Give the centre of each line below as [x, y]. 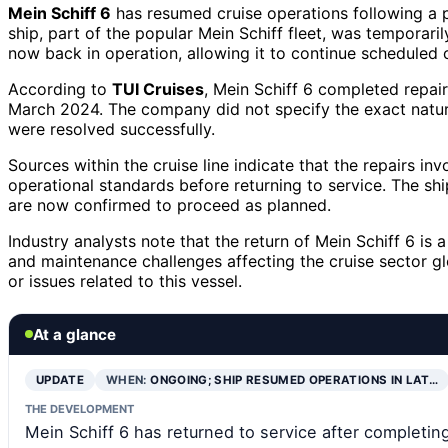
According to [60, 88]
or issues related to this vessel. [125, 280]
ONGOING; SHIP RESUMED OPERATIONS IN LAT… [294, 379]
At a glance [74, 334]
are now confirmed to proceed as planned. [169, 204]
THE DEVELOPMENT [79, 408]
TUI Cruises [158, 88]
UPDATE [60, 379]
